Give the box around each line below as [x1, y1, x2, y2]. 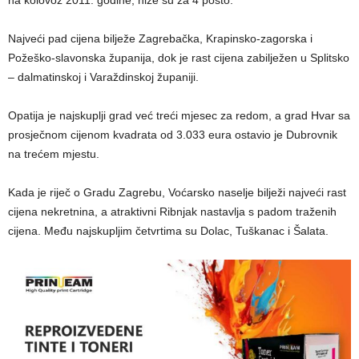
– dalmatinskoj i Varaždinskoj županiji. [8, 70, 199, 83]
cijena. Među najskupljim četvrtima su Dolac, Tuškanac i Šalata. [8, 224, 329, 237]
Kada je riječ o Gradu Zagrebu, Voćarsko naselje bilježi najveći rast [8, 185, 346, 199]
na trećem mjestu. [8, 147, 99, 160]
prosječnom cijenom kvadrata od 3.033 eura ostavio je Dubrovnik [8, 127, 337, 141]
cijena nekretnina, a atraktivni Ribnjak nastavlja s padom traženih [8, 204, 337, 218]
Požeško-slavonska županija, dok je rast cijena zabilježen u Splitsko [8, 50, 349, 64]
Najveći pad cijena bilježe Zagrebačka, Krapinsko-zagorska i [8, 31, 313, 45]
